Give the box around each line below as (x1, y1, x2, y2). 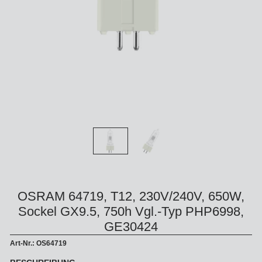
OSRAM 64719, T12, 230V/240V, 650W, (18, 189, 244, 204)
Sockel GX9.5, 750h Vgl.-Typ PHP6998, (18, 204, 244, 219)
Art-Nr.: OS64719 (10, 239, 67, 248)
